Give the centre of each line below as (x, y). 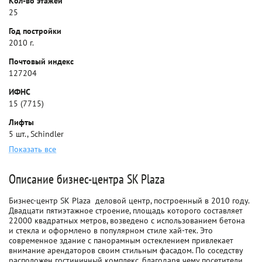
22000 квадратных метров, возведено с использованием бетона (127, 220)
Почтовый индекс (41, 61)
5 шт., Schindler (36, 134)
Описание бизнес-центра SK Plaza (87, 179)
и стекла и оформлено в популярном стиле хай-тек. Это (111, 230)
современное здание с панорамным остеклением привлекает (121, 240)
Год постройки (35, 31)
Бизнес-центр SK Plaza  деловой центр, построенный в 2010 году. (129, 201)
